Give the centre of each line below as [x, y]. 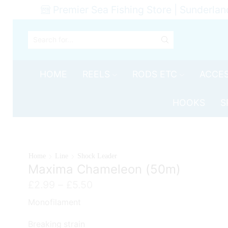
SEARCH [114, 45]
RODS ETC [155, 74]
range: [107, 196]
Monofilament [54, 202]
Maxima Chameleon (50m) [105, 169]
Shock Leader [97, 156]
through [111, 220]
